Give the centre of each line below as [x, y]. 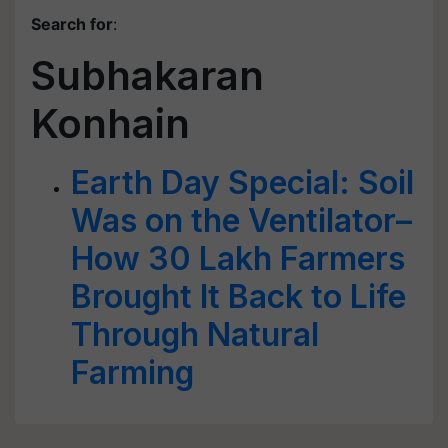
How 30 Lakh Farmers [238, 258]
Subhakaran [147, 75]
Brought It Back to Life [238, 296]
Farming [132, 372]
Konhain [110, 123]
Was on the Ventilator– [241, 220]
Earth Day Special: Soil [242, 182]
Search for [72, 24]
